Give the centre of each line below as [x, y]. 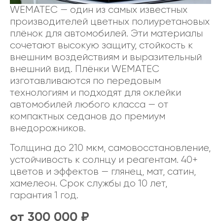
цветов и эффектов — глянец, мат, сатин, [103, 171]
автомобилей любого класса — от [89, 104]
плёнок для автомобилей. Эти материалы [106, 33]
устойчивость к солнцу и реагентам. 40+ [104, 160]
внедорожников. [48, 128]
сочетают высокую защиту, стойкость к [101, 45]
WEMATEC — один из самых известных [99, 10]
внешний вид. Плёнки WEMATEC [85, 69]
